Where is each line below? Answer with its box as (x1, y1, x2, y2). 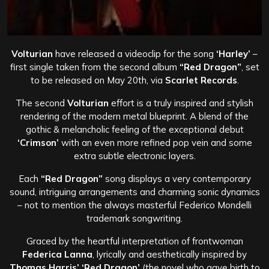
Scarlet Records (162, 74, 237, 86)
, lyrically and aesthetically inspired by (92, 248, 247, 260)
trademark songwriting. (86, 212, 183, 224)
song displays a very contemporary (102, 172, 251, 184)
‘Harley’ (214, 47, 250, 59)
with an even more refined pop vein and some (58, 136, 252, 148)
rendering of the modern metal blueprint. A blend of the (20, 110, 249, 122)
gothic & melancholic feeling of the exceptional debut (25, 123, 244, 135)
